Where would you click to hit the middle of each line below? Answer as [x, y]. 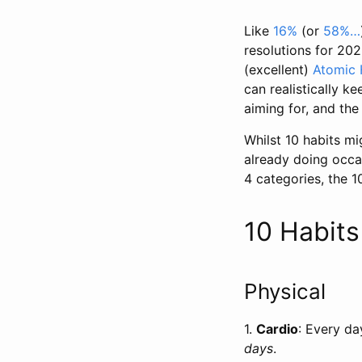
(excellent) [278, 69]
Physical [288, 291]
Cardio [277, 328]
